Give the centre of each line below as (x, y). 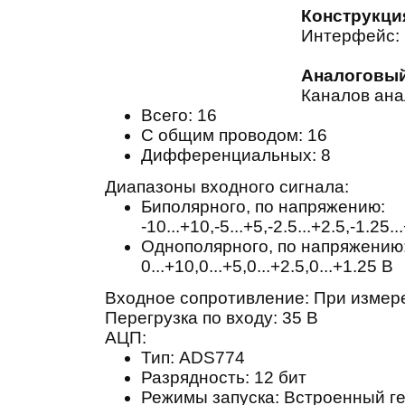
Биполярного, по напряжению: (263, 207)
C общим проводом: (221, 135)
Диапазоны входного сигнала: (226, 187)
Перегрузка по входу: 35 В (211, 318)
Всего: (166, 115)
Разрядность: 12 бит (223, 377)
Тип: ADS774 (193, 358)
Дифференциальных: (228, 155)
